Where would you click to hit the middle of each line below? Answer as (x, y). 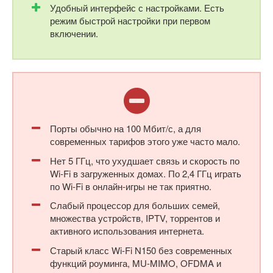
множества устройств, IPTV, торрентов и (135, 218)
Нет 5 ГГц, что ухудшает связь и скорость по (145, 160)
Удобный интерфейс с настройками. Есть (137, 8)
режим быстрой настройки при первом (130, 21)
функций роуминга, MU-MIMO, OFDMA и (136, 263)
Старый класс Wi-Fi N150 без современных (141, 250)
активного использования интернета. (127, 231)
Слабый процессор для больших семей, (135, 205)
